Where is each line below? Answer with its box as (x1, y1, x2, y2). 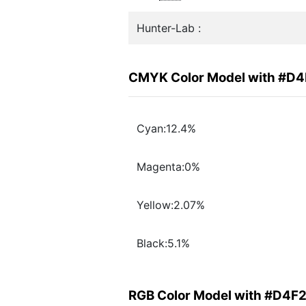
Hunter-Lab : (137, 21, 201, 35)
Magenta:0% (137, 160, 200, 174)
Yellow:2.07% (137, 198, 205, 212)
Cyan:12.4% (137, 122, 196, 136)
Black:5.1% (137, 236, 190, 251)
